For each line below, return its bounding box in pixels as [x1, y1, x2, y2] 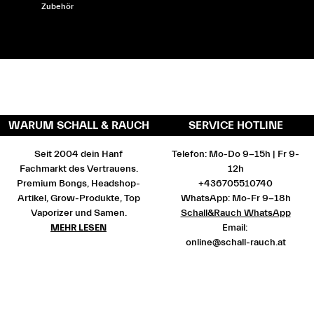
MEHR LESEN [50, 222, 107, 233]
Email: [221, 222, 250, 234]
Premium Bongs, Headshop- [17, 178, 140, 190]
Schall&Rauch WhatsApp [180, 207, 291, 219]
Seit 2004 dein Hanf [34, 149, 123, 161]
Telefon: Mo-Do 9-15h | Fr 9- [172, 149, 299, 161]
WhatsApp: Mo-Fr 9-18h [180, 193, 291, 205]
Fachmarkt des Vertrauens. [19, 163, 138, 175]
